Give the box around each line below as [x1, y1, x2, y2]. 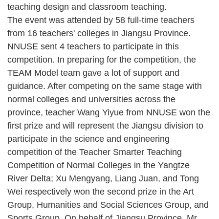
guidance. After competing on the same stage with [7, 81, 202, 91]
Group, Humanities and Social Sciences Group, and [7, 199, 209, 210]
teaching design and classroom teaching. [7, 1, 167, 12]
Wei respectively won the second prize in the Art [7, 186, 194, 197]
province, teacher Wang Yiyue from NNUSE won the [7, 107, 210, 117]
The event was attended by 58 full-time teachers [7, 15, 195, 25]
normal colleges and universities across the [7, 94, 175, 104]
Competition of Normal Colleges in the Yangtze [7, 160, 190, 170]
